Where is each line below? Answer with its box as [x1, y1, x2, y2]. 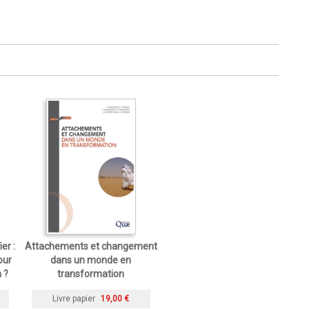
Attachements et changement [24, 240, 157, 252]
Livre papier [52, 293, 95, 303]
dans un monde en [50, 254, 131, 266]
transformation [57, 268, 124, 279]
